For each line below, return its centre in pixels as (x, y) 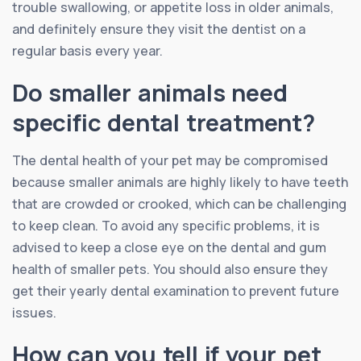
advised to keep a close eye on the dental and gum (169, 247)
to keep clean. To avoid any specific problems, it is (166, 225)
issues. (34, 312)
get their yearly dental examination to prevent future (176, 290)
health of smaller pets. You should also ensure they (170, 269)
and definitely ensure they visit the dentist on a (159, 29)
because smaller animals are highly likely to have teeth (180, 182)
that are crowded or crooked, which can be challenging (179, 203)
